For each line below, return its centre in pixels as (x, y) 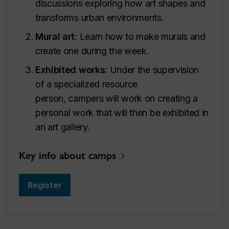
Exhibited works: (73, 70)
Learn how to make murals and (141, 36)
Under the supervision (154, 70)
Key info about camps (67, 155)
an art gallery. (64, 127)
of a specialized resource (87, 84)
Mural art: (56, 36)
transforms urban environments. (100, 17)
